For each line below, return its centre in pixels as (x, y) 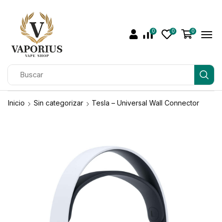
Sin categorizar (58, 103)
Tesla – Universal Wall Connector (145, 103)
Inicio (16, 103)
